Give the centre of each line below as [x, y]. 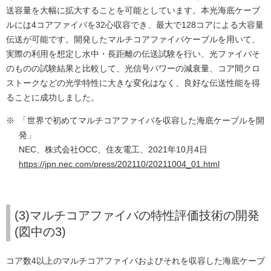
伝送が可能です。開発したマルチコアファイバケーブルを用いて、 [133, 40]
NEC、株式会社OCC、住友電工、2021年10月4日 [113, 150]
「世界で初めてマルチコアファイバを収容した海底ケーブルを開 [142, 121]
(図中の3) [40, 232]
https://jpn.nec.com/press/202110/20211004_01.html [119, 164]
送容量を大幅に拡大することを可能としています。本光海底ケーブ [133, 11]
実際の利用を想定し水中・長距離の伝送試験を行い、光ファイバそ [133, 54]
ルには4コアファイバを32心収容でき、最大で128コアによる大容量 [135, 25]
